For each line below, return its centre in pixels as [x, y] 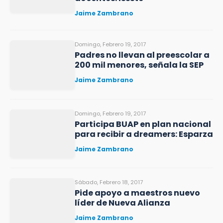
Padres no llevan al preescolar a [142, 55]
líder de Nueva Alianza [122, 203]
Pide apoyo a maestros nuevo [137, 193]
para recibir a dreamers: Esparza [144, 134]
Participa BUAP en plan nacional [143, 124]
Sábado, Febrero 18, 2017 [109, 182]
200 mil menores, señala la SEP [139, 65]
